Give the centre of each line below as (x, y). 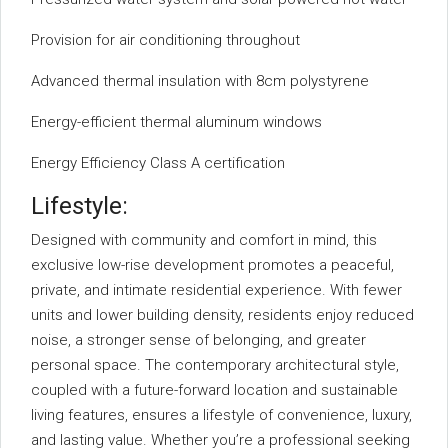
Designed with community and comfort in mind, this (204, 240)
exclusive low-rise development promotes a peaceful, (212, 265)
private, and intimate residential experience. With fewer (216, 290)
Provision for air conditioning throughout (165, 40)
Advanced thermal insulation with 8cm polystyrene (200, 81)
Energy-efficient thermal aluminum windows (176, 122)
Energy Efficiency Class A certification (158, 163)
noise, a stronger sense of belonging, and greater (198, 340)
